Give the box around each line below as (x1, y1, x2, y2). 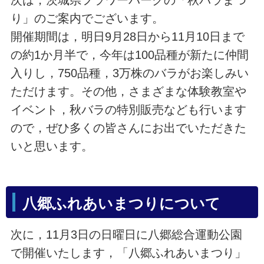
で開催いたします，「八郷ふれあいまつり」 (10, 246, 246, 259)
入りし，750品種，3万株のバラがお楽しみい (10, 66, 249, 80)
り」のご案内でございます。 (10, 11, 164, 25)
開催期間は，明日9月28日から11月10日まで (10, 29, 245, 43)
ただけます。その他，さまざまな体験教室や (10, 84, 246, 98)
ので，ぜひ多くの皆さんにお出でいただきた (10, 121, 246, 134)
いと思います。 (10, 139, 93, 153)
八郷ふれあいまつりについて (22, 195, 220, 212)
